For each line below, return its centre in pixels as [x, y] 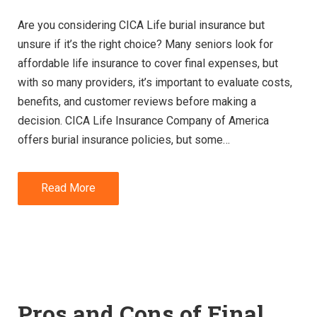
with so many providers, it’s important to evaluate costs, [155, 82]
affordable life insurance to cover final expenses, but [148, 63]
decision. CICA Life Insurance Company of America [143, 120]
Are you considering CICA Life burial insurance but [141, 25]
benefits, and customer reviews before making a [137, 101]
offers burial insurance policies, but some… [124, 139]
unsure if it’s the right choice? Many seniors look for [145, 44]
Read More [68, 188]
